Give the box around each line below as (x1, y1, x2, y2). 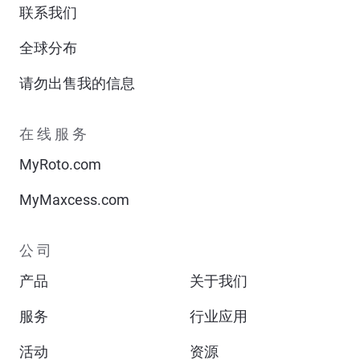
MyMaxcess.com (19, 190, 129, 208)
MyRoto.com (19, 155, 101, 173)
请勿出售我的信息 (19, 74, 135, 92)
